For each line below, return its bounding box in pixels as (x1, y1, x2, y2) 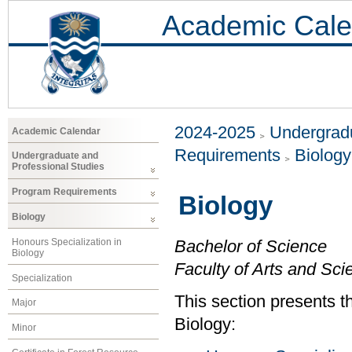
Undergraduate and (12, 150, 98, 162)
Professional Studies (12, 161, 104, 173)
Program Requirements (12, 186, 117, 198)
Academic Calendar (12, 125, 101, 137)
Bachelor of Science (174, 237, 327, 257)
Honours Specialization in (12, 236, 122, 247)
